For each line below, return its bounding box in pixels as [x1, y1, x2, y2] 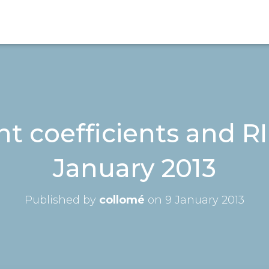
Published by [25, 193, 99, 207]
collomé [99, 193, 145, 207]
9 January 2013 [165, 193, 244, 207]
